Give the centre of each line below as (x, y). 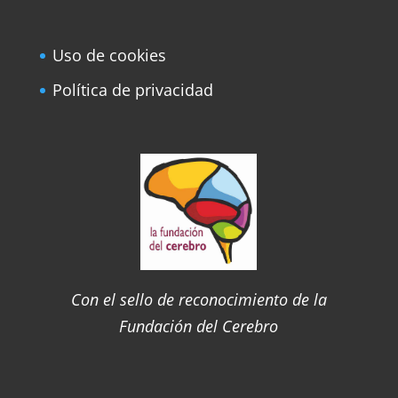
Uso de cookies (109, 56)
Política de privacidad (132, 90)
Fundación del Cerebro (199, 326)
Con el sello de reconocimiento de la (199, 299)
